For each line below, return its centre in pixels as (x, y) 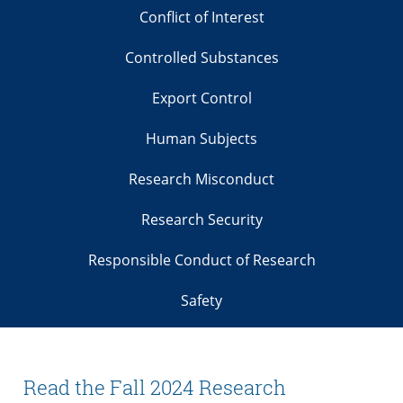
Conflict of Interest (201, 18)
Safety (201, 301)
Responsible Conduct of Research (201, 260)
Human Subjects (201, 139)
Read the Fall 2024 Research (155, 388)
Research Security (201, 220)
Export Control (201, 99)
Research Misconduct (201, 179)
